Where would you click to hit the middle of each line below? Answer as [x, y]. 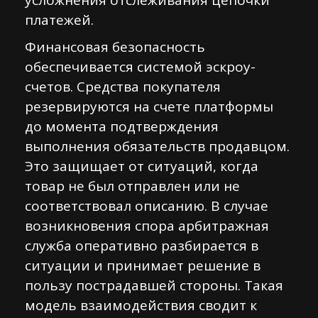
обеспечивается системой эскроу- [140, 67]
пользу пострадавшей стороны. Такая [154, 285]
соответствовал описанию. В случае [147, 206]
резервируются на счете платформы [149, 106]
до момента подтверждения [122, 126]
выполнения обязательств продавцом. [157, 146]
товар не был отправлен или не [132, 186]
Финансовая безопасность [115, 47]
